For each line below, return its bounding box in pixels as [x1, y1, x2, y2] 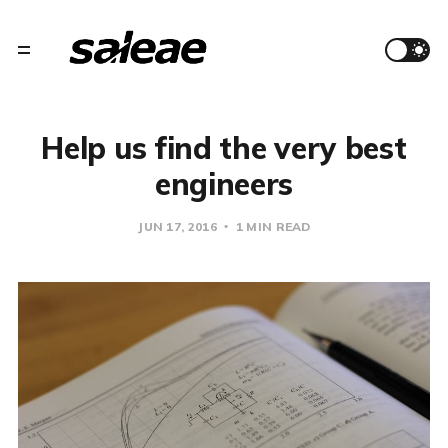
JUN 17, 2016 [137, 219, 217, 234]
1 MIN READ [232, 219, 311, 234]
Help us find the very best [41, 129, 407, 167]
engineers [154, 165, 294, 203]
